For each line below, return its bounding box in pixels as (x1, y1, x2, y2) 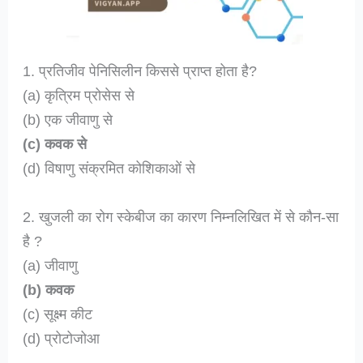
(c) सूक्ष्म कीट (23, 305, 93, 322)
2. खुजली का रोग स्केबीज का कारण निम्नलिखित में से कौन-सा (23, 207, 340, 225)
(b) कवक (23, 280, 75, 298)
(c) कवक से (23, 135, 88, 153)
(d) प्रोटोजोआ (23, 329, 100, 347)
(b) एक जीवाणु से (23, 111, 113, 129)
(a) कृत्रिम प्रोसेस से (23, 87, 135, 105)
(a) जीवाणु (23, 256, 79, 274)
